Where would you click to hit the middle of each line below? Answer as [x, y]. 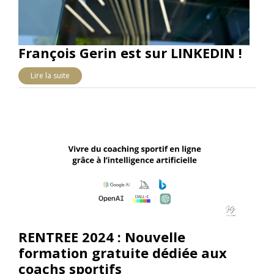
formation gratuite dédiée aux [123, 253]
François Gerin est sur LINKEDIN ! [130, 53]
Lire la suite [50, 76]
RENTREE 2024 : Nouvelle [102, 237]
